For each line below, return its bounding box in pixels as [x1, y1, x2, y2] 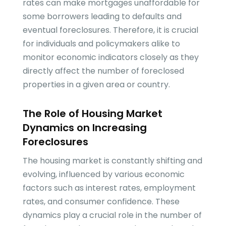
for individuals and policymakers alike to [22, 38, 180, 50]
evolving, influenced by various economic [22, 168, 185, 181]
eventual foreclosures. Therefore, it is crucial [22, 24, 198, 36]
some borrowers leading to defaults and [22, 11, 182, 23]
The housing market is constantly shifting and [22, 155, 202, 167]
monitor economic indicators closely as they [22, 51, 199, 64]
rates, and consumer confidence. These [22, 196, 180, 208]
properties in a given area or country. [22, 79, 170, 91]
